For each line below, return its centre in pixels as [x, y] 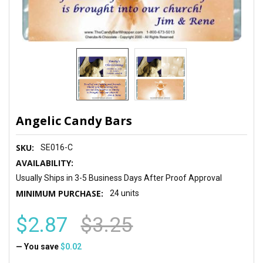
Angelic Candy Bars [74, 120]
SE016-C [57, 147]
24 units [125, 193]
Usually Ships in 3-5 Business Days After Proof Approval [119, 178]
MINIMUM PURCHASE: [60, 193]
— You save [38, 246]
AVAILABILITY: [45, 163]
